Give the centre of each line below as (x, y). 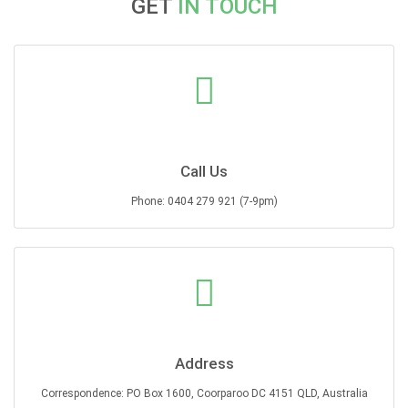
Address (204, 363)
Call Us (204, 171)
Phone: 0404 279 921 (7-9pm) (204, 201)
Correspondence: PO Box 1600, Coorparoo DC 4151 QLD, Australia (204, 393)
